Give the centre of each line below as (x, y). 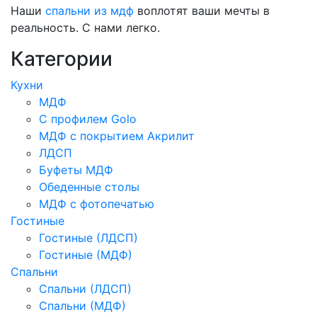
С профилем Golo (88, 119)
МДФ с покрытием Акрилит (117, 136)
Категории (62, 58)
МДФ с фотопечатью (97, 203)
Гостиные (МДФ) (86, 254)
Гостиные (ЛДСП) (88, 237)
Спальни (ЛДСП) (85, 288)
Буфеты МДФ (76, 169)
